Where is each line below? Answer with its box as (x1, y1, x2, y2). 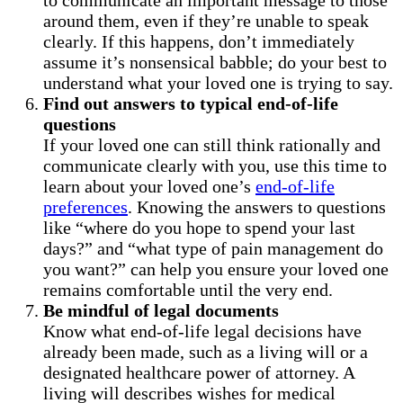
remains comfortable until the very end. (43, 279, 333, 300)
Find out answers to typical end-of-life (43, 93, 338, 113)
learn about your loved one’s (43, 175, 255, 196)
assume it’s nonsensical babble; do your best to (43, 51, 387, 72)
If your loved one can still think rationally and (43, 134, 381, 155)
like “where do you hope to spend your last (43, 217, 355, 237)
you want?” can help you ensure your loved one (43, 258, 389, 279)
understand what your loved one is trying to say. (43, 72, 393, 93)
